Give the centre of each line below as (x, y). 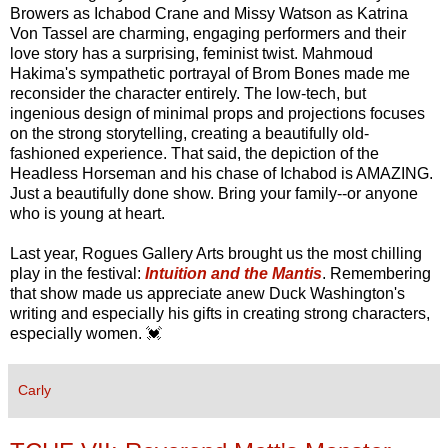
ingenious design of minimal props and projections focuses (217, 113)
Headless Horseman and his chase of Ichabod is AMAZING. (221, 173)
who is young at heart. (87, 213)
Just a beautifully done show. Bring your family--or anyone (214, 193)
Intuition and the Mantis (233, 273)
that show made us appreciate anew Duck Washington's (207, 293)
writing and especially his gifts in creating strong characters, (220, 313)
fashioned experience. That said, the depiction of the (194, 153)
